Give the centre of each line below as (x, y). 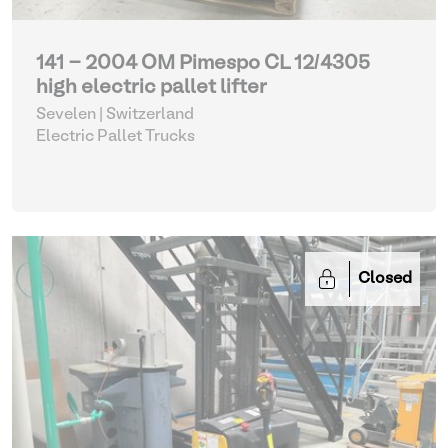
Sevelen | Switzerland (115, 115)
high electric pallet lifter (151, 88)
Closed (385, 279)
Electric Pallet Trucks (115, 137)
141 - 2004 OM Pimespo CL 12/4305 (203, 64)
